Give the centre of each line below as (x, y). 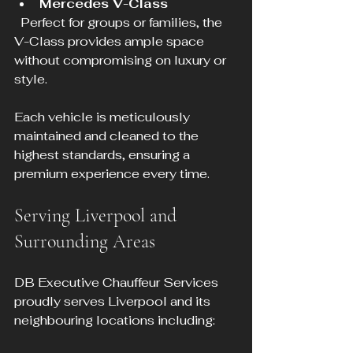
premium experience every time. (112, 174)
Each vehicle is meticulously (104, 117)
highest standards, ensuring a (104, 155)
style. (31, 80)
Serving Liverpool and (98, 216)
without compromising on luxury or (122, 61)
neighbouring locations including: (115, 321)
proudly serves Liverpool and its (114, 302)
